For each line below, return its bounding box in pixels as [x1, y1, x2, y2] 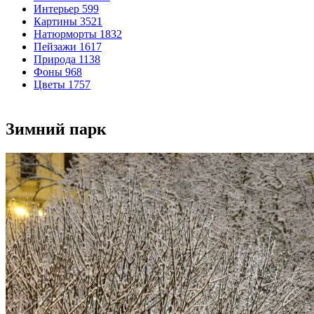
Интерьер [34, 3, 79, 15]
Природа [34, 53, 76, 65]
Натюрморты [34, 28, 97, 40]
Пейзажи [34, 41, 76, 53]
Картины [34, 15, 77, 27]
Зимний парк [6, 120, 107, 138]
